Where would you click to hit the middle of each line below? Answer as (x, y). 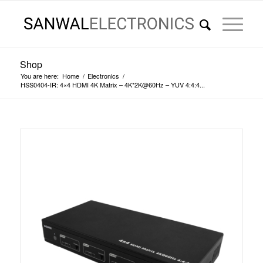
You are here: (39, 76)
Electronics (103, 76)
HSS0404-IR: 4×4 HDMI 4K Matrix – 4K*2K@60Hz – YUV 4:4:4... (112, 85)
